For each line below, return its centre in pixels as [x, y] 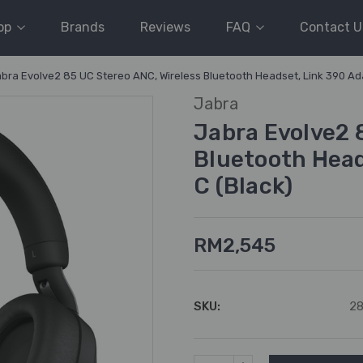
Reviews [165, 27]
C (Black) [243, 186]
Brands [83, 27]
